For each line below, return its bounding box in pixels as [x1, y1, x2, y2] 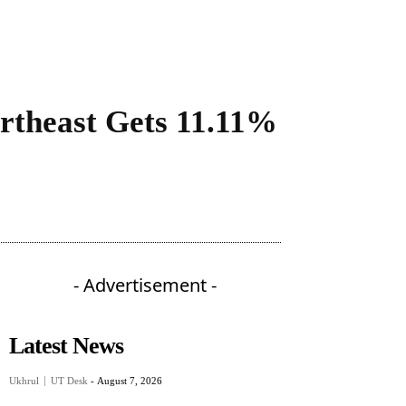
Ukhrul [9, 375, 39, 387]
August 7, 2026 [97, 375, 162, 387]
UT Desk [51, 375, 88, 387]
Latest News [9, 333, 123, 360]
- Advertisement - [73, 273, 217, 298]
